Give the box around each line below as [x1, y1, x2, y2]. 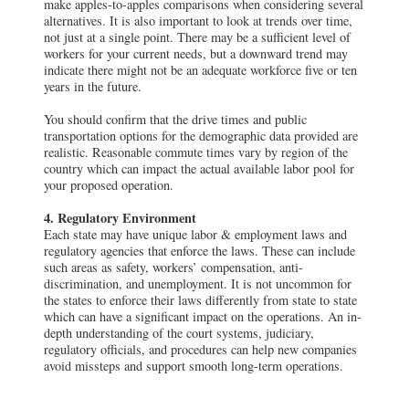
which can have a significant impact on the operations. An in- [44, 308, 362, 325]
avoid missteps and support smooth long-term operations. [44, 357, 343, 374]
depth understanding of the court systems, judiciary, [44, 324, 314, 341]
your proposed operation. [44, 176, 173, 194]
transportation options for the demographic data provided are [44, 127, 358, 144]
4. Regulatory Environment [44, 208, 196, 227]
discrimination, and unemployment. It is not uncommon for [44, 275, 351, 292]
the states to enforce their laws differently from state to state [44, 291, 357, 309]
